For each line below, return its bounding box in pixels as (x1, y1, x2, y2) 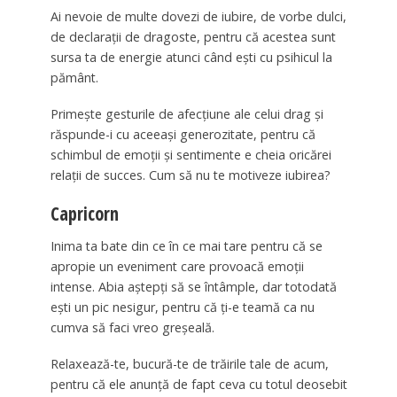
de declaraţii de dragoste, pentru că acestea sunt (50, 28, 336, 46)
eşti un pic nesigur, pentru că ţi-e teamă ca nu (50, 298, 315, 315)
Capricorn (50, 201, 119, 227)
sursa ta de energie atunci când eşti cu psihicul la (50, 49, 332, 66)
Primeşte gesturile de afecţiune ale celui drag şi (50, 105, 323, 123)
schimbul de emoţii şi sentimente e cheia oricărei (50, 146, 331, 164)
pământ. (50, 69, 98, 87)
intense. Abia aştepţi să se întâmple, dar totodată (50, 277, 337, 295)
